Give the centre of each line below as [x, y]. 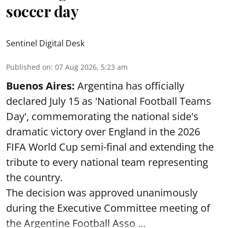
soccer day [42, 11]
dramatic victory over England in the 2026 [103, 132]
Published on [28, 67]
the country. [34, 177]
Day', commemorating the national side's [102, 116]
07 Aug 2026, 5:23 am [91, 67]
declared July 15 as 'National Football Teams [109, 101]
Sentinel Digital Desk [45, 43]
